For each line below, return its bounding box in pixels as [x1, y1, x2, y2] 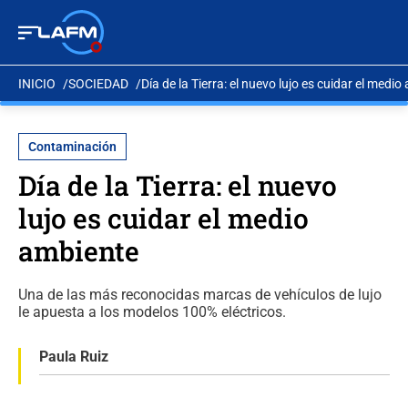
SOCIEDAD [68, 76, 128, 91]
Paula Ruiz [39, 348, 108, 365]
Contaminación [28, 139, 117, 154]
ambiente [18, 233, 139, 269]
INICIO [18, 76, 56, 91]
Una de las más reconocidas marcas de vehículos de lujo [18, 286, 382, 303]
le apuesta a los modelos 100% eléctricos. [18, 303, 286, 321]
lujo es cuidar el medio [18, 200, 309, 236]
